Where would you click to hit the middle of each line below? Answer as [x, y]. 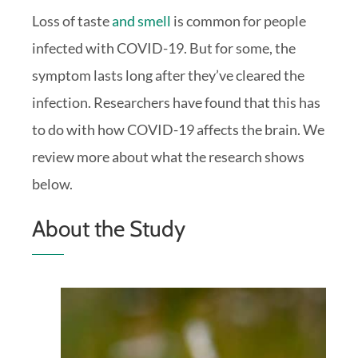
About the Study [109, 229]
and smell [141, 20]
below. [52, 183]
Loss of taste [72, 20]
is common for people [239, 20]
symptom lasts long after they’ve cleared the [168, 75]
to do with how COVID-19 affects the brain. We [178, 129]
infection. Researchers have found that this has [176, 102]
